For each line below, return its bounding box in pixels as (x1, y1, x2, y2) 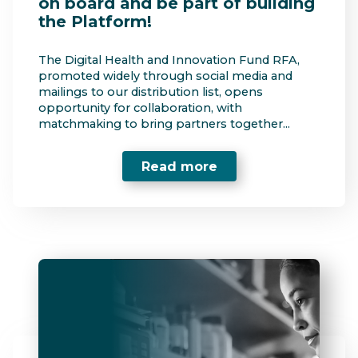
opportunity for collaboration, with (38, 101, 242, 116)
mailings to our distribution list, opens (38, 85, 263, 100)
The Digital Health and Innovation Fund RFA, (38, 53, 300, 68)
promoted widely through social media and (38, 69, 292, 84)
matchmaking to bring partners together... (38, 117, 290, 132)
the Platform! (38, 11, 152, 31)
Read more (141, 158, 217, 174)
